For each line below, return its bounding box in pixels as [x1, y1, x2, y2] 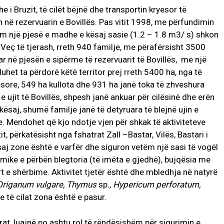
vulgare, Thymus [35, 179, 98, 190]
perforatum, [156, 179, 200, 190]
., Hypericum [107, 179, 154, 190]
